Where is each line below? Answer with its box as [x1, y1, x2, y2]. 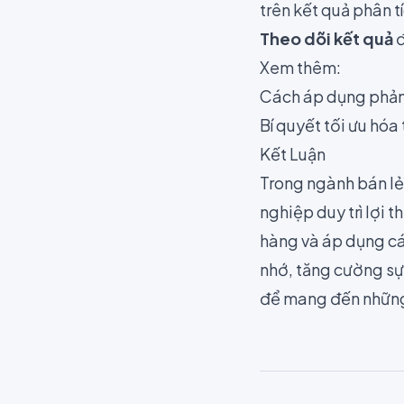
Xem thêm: [260, 57, 341, 78]
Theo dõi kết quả [260, 28, 393, 50]
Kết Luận [260, 143, 326, 165]
